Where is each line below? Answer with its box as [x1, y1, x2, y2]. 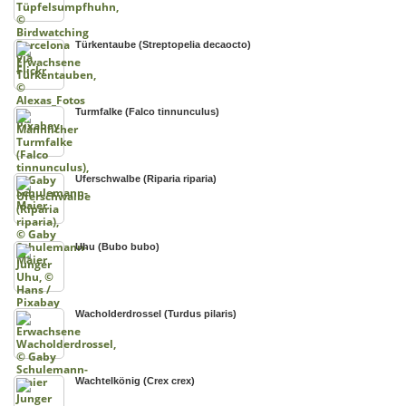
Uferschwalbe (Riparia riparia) [75, 173, 217, 185]
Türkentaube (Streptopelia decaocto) [75, 38, 252, 50]
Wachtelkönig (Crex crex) [75, 375, 196, 387]
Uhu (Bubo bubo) [75, 240, 160, 252]
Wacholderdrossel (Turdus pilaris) [75, 308, 237, 320]
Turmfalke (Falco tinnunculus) [75, 105, 220, 117]
